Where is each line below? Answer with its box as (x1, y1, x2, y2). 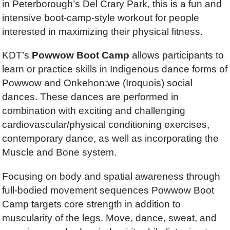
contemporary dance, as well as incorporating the (2, 133, 219, 144)
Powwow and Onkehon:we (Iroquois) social (2, 78, 193, 89)
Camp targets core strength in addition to (2, 198, 181, 209)
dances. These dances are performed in (2, 91, 179, 103)
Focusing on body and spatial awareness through (2, 170, 221, 182)
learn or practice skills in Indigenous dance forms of (2, 64, 228, 75)
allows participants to (129, 50, 224, 61)
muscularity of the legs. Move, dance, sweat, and (2, 212, 217, 223)
